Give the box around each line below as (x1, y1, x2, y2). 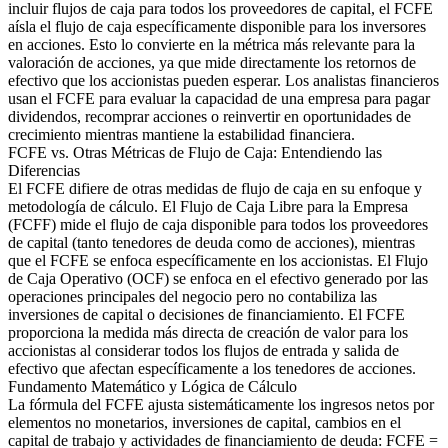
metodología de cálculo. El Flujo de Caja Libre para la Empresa (8, 198, 408, 216)
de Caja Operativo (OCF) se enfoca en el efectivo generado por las (8, 270, 428, 288)
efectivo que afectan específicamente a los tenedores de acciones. (8, 360, 416, 378)
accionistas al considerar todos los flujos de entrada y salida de (8, 342, 399, 360)
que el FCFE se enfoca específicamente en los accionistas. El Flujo (8, 252, 428, 270)
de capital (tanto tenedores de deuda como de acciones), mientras (8, 234, 415, 252)
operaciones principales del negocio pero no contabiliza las (8, 288, 377, 306)
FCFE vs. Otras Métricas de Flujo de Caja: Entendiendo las (8, 144, 382, 162)
